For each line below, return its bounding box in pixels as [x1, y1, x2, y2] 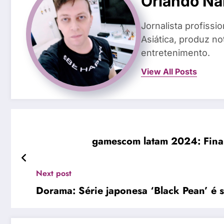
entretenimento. [141, 47, 210, 58]
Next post [36, 167, 71, 179]
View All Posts [141, 66, 197, 77]
